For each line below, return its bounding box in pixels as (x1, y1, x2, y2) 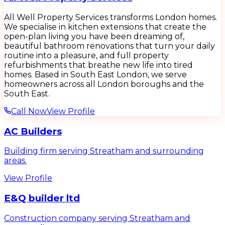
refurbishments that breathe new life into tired (4, 60, 193, 70)
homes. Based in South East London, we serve (4, 69, 187, 79)
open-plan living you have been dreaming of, (4, 31, 184, 41)
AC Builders (4, 125, 62, 137)
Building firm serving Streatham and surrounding (4, 146, 204, 156)
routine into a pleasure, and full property (4, 50, 169, 60)
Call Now (11, 106, 47, 116)
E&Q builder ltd (4, 192, 80, 204)
